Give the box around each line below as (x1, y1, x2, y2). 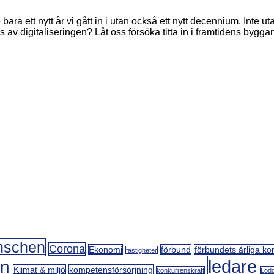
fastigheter (126, 246, 157, 254)
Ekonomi (89, 245, 122, 255)
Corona (49, 243, 85, 256)
